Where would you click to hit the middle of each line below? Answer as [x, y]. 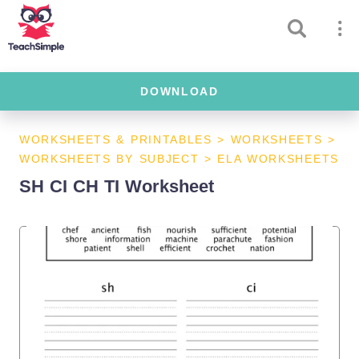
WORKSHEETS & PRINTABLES [116, 139]
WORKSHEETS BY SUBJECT [109, 159]
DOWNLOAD [179, 91]
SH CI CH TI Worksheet [117, 186]
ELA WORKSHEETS [278, 159]
